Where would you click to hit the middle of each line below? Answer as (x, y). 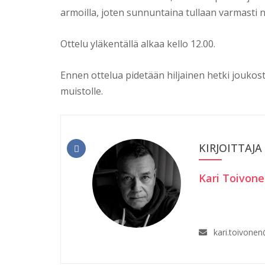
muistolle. (82, 91)
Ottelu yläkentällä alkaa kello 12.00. (138, 44)
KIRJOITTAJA (230, 148)
